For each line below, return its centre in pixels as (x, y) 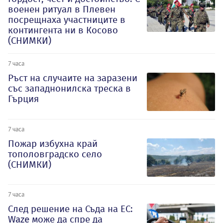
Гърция (23, 99)
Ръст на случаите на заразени (73, 78)
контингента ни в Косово (63, 30)
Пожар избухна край (53, 143)
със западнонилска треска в (69, 88)
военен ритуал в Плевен (62, 9)
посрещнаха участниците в (67, 19)
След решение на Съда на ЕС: (70, 209)
